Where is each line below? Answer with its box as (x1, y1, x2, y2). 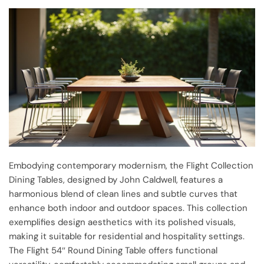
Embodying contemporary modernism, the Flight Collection (9, 160, 253, 172)
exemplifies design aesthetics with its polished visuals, (9, 216, 236, 229)
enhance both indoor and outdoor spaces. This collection (9, 202, 247, 214)
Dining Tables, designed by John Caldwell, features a (9, 174, 223, 186)
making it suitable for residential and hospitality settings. (9, 230, 245, 243)
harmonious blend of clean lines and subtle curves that (9, 188, 237, 200)
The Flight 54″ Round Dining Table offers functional (9, 245, 217, 257)
